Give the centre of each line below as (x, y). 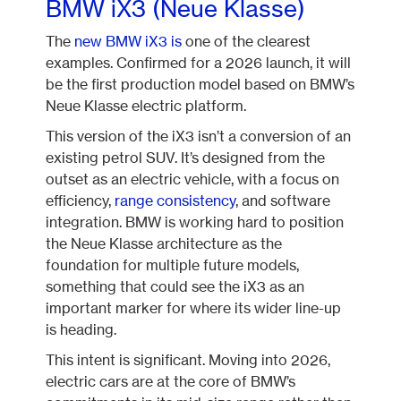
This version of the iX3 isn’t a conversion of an (199, 137)
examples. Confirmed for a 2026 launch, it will (199, 63)
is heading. (81, 330)
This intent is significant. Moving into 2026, (188, 360)
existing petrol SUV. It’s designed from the (186, 158)
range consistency (175, 201)
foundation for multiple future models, (173, 265)
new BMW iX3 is (128, 42)
